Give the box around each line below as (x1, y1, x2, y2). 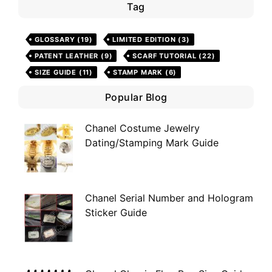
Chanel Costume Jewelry (85, 122, 200, 135)
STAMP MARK (113, 68, 163, 77)
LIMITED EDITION (112, 35, 176, 44)
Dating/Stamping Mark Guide (85, 137, 219, 149)
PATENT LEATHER (35, 52, 99, 61)
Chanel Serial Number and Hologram (85, 192, 253, 205)
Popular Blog (104, 91, 168, 104)
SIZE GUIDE (35, 68, 76, 77)
